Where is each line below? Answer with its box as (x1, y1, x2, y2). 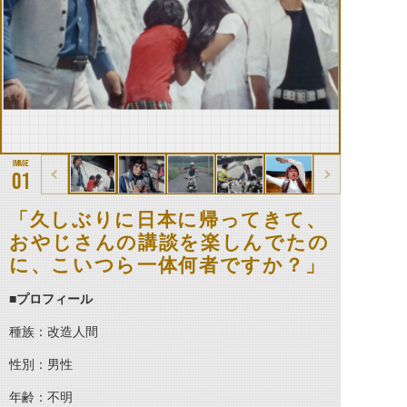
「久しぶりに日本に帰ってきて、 (9, 209, 327, 230)
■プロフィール (9, 292, 93, 306)
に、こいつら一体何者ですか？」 (9, 254, 326, 275)
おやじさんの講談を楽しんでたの (9, 232, 330, 253)
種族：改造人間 (9, 324, 98, 339)
